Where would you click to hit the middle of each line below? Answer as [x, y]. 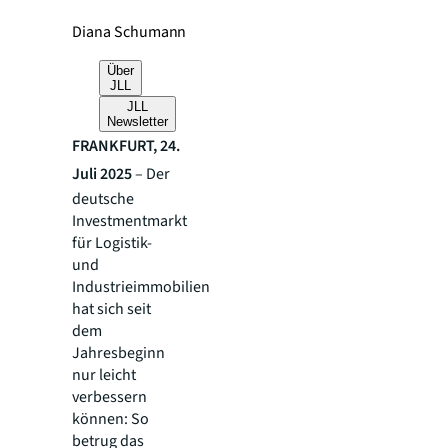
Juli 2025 [102, 174]
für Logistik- [112, 243]
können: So [110, 419]
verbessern [109, 397]
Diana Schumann [129, 32]
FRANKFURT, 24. [126, 146]
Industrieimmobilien [141, 287]
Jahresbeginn [118, 353]
